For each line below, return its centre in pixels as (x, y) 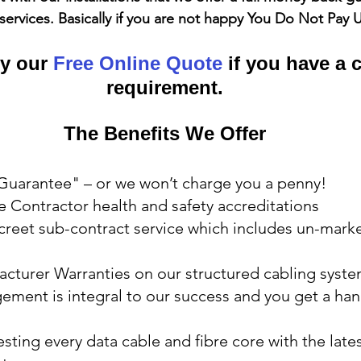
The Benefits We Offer (164, 133)
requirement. (164, 87)
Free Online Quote (138, 63)
